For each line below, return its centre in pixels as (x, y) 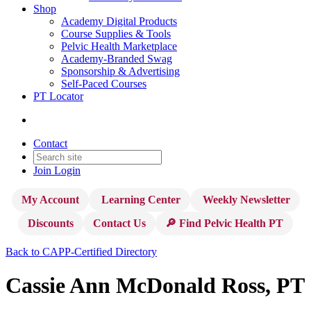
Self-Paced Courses (104, 84)
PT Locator (58, 96)
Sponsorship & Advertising (120, 71)
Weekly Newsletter (245, 200)
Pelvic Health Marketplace (119, 46)
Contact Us (119, 223)
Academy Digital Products (119, 21)
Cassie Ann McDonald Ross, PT (155, 286)
